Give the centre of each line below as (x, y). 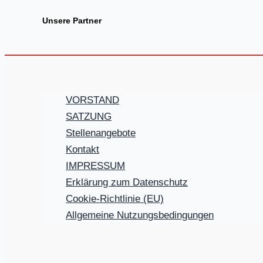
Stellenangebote (101, 133)
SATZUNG (89, 116)
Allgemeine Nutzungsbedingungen (140, 215)
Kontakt (82, 149)
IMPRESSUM (95, 166)
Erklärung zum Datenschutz (127, 182)
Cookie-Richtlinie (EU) (115, 198)
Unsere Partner (72, 20)
